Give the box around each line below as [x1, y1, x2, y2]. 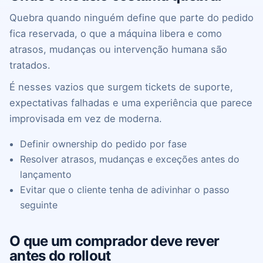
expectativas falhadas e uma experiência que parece [9, 97, 252, 109]
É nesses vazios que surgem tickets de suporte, [9, 81, 233, 93]
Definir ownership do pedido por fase [20, 138, 187, 150]
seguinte [20, 199, 58, 211]
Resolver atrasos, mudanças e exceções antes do [20, 153, 240, 166]
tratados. [9, 59, 50, 72]
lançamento [20, 168, 72, 181]
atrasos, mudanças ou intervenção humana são [9, 43, 227, 56]
